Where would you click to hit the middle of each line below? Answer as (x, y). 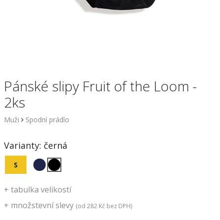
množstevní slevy (42, 205)
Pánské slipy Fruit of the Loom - (100, 86)
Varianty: (24, 145)
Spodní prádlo (47, 119)
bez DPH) (119, 206)
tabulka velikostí (40, 189)
